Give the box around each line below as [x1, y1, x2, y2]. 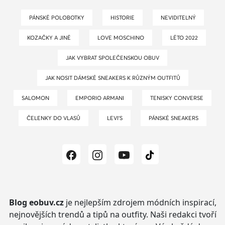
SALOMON [24, 94, 49, 102]
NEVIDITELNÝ [165, 14, 196, 22]
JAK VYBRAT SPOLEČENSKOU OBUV [68, 54, 159, 62]
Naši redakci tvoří [148, 209, 216, 220]
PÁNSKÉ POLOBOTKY [32, 14, 84, 22]
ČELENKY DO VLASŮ [31, 115, 81, 122]
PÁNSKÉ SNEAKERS [151, 115, 198, 122]
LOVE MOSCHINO [100, 34, 144, 42]
